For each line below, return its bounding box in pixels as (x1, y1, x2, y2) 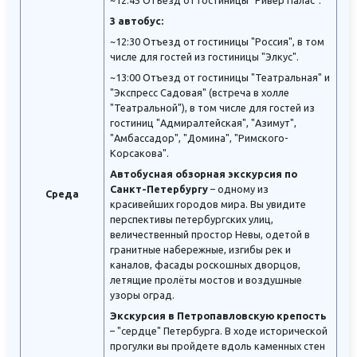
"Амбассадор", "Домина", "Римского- (110, 132, 288, 144)
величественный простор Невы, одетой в (110, 229, 310, 241)
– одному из (208, 183, 269, 195)
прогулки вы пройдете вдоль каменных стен (110, 340, 325, 352)
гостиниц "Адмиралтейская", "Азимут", (110, 117, 296, 129)
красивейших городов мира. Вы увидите (110, 198, 306, 210)
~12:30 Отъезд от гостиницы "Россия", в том (110, 36, 324, 48)
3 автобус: (110, 15, 163, 27)
